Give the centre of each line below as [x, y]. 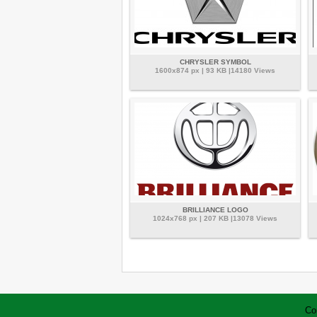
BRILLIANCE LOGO [215, 210]
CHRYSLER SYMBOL [215, 62]
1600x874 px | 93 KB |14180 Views [215, 70]
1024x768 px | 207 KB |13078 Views [215, 218]
